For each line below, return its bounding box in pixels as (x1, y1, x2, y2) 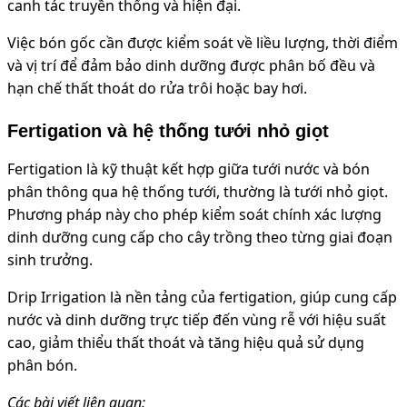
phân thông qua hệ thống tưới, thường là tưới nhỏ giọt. (7, 182, 388, 203)
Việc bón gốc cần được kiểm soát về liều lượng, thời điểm (7, 33, 398, 54)
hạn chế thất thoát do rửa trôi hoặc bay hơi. (7, 78, 307, 99)
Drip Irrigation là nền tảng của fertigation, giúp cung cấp (7, 287, 397, 308)
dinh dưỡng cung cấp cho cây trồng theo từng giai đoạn (7, 227, 392, 248)
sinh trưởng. (7, 250, 93, 271)
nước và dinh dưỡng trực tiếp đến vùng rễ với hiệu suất (7, 310, 386, 331)
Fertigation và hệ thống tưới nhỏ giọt (7, 121, 329, 142)
